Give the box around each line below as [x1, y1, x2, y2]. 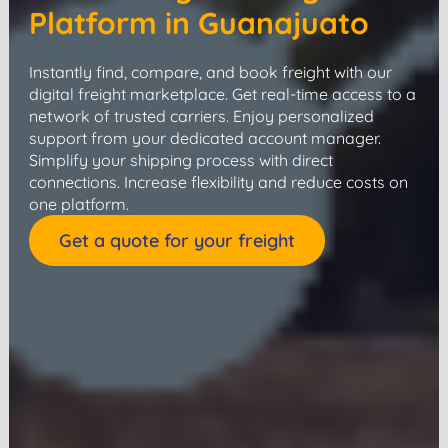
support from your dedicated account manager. [28, 128, 381, 149]
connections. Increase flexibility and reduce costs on [28, 172, 408, 193]
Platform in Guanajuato [28, 4, 369, 43]
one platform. [28, 194, 129, 215]
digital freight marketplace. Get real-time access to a [28, 84, 416, 105]
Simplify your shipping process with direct [28, 150, 333, 171]
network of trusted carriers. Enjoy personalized [28, 106, 374, 127]
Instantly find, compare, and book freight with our [28, 62, 392, 83]
